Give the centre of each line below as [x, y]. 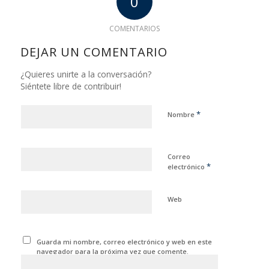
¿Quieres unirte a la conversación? [86, 74]
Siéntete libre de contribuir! [71, 86]
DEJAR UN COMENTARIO [94, 52]
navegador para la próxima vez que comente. [113, 251]
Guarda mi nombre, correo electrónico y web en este [125, 241]
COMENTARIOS [134, 28]
